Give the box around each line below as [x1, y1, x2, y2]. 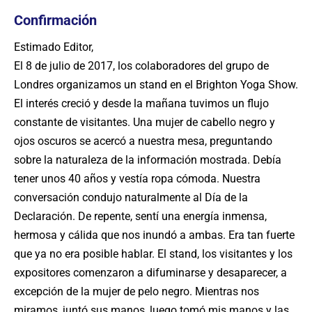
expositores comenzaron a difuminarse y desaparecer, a [14, 266, 287, 279]
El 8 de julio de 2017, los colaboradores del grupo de [14, 59, 269, 72]
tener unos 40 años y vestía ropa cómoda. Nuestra [14, 172, 260, 185]
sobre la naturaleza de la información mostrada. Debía [14, 153, 281, 166]
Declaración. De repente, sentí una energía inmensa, [14, 210, 267, 223]
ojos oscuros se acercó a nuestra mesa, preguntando [14, 134, 272, 148]
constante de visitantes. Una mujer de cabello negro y [14, 116, 275, 129]
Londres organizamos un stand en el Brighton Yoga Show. [14, 78, 298, 91]
